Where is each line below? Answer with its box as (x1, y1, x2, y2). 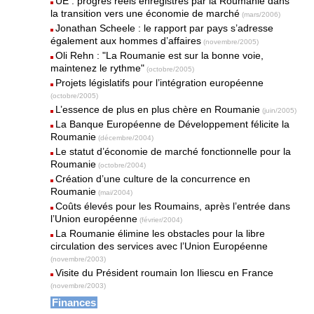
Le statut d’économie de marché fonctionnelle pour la (55, 146, 292, 157)
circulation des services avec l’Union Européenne (50, 240, 268, 252)
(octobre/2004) (98, 161, 146, 169)
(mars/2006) (242, 11, 281, 18)
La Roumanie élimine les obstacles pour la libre (55, 228, 266, 239)
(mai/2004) (98, 189, 133, 196)
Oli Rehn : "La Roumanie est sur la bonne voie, (55, 50, 264, 61)
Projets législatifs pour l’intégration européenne (55, 77, 264, 88)
